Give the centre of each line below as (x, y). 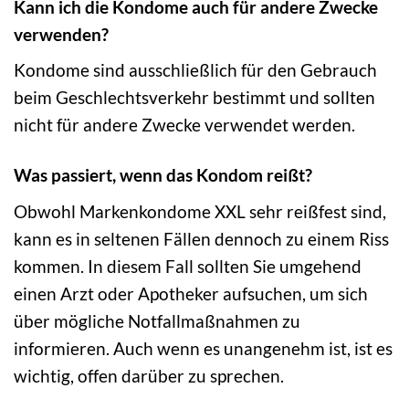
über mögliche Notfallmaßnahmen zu (157, 320)
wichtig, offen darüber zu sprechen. (149, 375)
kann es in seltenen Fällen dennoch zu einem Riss (201, 238)
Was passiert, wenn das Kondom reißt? (163, 175)
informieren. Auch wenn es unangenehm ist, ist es (203, 348)
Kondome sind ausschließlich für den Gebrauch (195, 70)
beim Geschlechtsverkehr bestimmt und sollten (194, 98)
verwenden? (61, 34)
